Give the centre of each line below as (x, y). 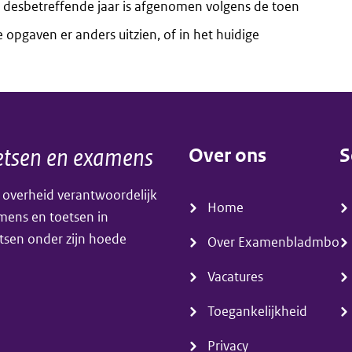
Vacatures (235, 277)
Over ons (227, 155)
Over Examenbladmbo (273, 242)
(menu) (219, 179)
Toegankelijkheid (257, 311)
